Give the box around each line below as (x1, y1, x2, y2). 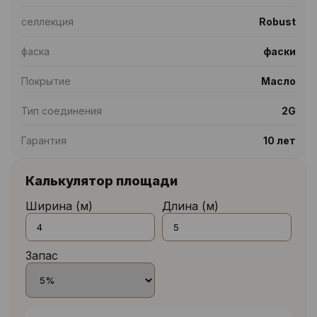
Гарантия (21, 134, 67, 146)
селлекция (21, 16, 74, 28)
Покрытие (21, 75, 71, 87)
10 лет (263, 134, 296, 146)
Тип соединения (21, 105, 102, 117)
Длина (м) (162, 199, 219, 213)
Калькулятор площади (25, 173, 178, 188)
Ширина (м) (25, 199, 93, 213)
